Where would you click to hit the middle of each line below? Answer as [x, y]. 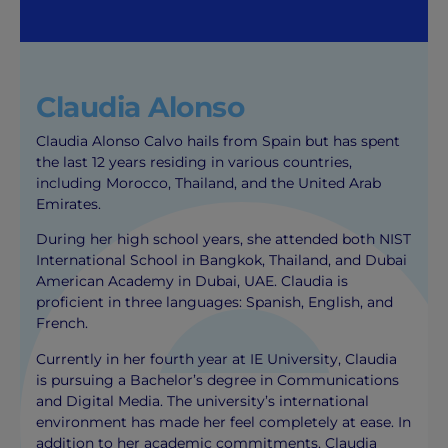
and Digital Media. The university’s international [203, 400]
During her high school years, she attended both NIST [224, 239]
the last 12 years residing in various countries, [194, 161]
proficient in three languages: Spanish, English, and [215, 302]
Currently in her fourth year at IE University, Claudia [217, 358]
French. [62, 323]
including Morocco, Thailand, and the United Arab [209, 182]
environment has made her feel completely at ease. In [224, 421]
